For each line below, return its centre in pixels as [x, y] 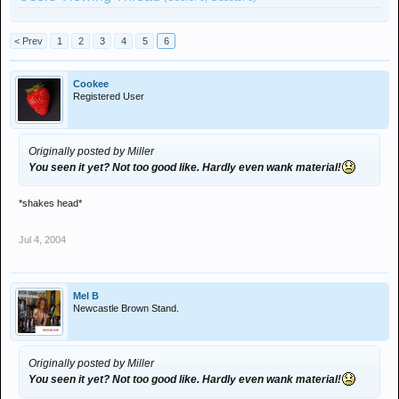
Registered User [109, 96]
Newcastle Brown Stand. [126, 308]
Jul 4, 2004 [42, 240]
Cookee [91, 84]
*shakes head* [50, 203]
